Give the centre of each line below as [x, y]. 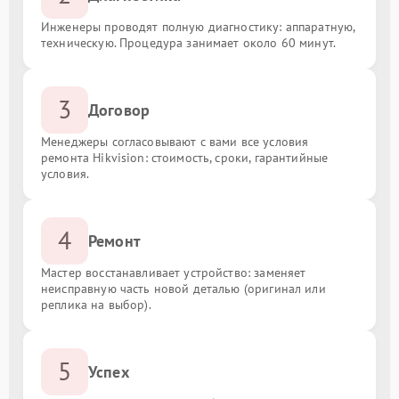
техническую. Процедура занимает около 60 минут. [189, 42]
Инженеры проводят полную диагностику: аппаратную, [198, 26]
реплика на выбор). [96, 304]
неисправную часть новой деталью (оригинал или [183, 288]
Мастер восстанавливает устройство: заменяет [174, 272]
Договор [119, 110]
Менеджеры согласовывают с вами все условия [175, 141]
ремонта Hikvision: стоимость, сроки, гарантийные [185, 157]
